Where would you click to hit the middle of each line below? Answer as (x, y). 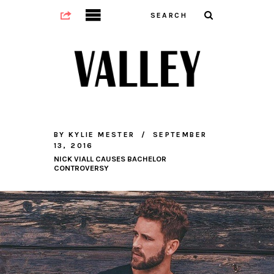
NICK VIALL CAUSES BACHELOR (110, 159)
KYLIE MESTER (102, 135)
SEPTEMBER (180, 135)
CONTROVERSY (81, 168)
